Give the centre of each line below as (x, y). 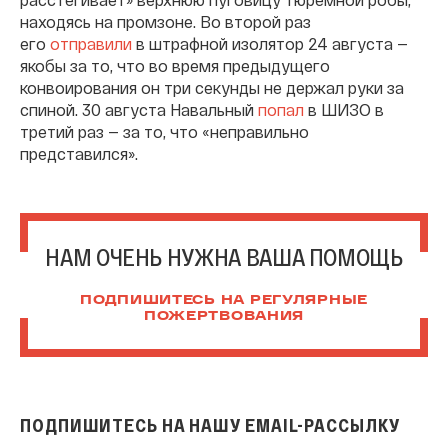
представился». (79, 153)
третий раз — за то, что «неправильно (164, 131)
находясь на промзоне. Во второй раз (165, 21)
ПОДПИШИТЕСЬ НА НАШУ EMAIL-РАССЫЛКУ (210, 424)
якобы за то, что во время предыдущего (175, 65)
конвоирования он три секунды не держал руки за (212, 87)
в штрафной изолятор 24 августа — (270, 43)
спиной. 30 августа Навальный (139, 109)
